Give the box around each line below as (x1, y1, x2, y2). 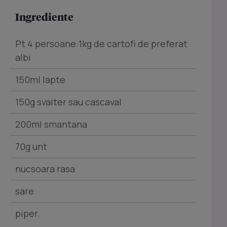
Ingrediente (15, 10, 73, 24)
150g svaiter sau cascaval (15, 96, 122, 108)
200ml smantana (15, 118, 87, 131)
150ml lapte (15, 73, 65, 86)
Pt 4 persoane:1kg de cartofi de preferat (15, 37, 187, 50)
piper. (15, 207, 40, 220)
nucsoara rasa (15, 163, 75, 175)
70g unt (15, 140, 47, 153)
